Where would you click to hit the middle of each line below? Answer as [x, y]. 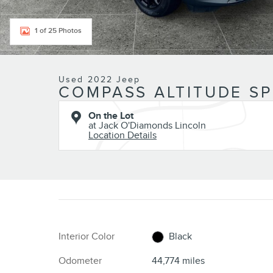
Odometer [80, 261]
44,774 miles [178, 261]
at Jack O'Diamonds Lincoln [147, 126]
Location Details [122, 135]
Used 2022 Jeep [100, 80]
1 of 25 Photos [58, 31]
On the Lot [111, 116]
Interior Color [87, 236]
